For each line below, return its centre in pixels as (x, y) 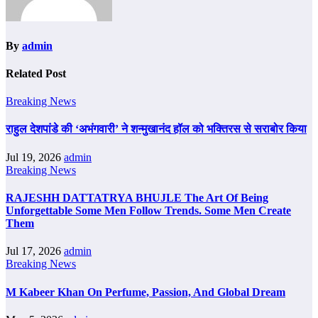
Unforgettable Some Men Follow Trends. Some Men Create (148, 210)
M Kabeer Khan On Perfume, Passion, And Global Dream (146, 292)
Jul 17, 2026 (35, 251)
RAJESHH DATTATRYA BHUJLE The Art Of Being (137, 198)
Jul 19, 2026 (35, 157)
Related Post (36, 73)
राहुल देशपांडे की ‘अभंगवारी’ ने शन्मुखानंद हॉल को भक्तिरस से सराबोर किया (156, 129)
